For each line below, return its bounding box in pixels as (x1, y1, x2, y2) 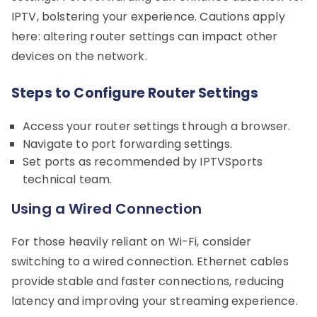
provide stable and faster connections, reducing (11, 272, 284, 289)
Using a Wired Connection (11, 198, 202, 219)
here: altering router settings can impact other (11, 28, 278, 45)
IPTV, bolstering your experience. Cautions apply (11, 8, 285, 25)
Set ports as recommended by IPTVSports (23, 153, 263, 170)
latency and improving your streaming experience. (11, 292, 298, 309)
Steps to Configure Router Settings (11, 83, 259, 103)
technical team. (23, 171, 113, 188)
